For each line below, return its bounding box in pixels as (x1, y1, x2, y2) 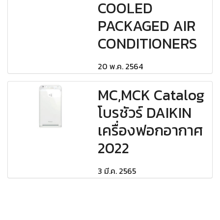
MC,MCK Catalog (98, 84, 205, 107)
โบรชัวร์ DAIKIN (98, 102, 192, 124)
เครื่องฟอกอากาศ (98, 119, 203, 142)
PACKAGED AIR (98, 15, 196, 37)
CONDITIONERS (98, 32, 197, 55)
